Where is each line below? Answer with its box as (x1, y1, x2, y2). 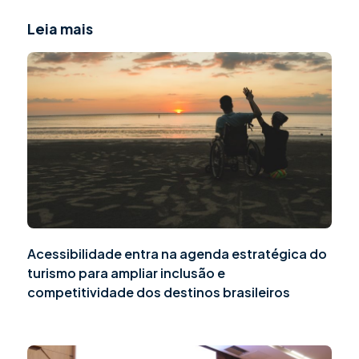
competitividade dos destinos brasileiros (27, 283, 290, 301)
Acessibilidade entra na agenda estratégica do (27, 244, 327, 262)
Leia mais (27, 18, 93, 38)
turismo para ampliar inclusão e (27, 264, 225, 281)
